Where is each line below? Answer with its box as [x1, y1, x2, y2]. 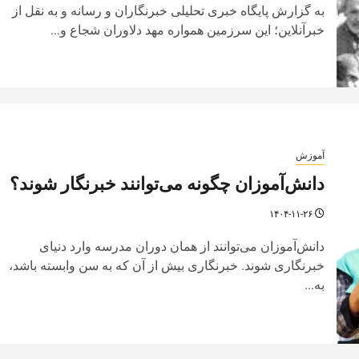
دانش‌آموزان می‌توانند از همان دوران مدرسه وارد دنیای [38, 238, 325, 254]
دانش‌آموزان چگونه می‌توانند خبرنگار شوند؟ [9, 172, 325, 195]
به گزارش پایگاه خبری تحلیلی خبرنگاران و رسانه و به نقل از [11, 2, 325, 18]
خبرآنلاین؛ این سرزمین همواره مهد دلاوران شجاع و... [50, 22, 325, 38]
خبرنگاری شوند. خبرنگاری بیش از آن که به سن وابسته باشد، [8, 257, 325, 273]
